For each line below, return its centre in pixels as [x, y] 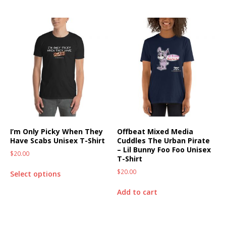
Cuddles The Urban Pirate [164, 140]
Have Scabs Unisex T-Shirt [58, 140]
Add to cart [137, 192]
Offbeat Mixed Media [155, 131]
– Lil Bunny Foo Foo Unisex [164, 149]
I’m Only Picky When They [56, 131]
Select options [35, 174]
